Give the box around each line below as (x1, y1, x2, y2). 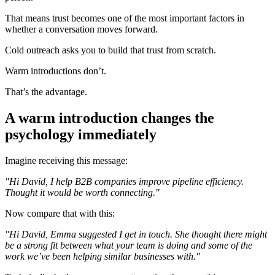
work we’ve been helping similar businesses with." (5, 251, 200, 262)
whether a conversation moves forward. (5, 24, 158, 35)
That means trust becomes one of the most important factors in (5, 13, 244, 24)
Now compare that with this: (5, 208, 115, 219)
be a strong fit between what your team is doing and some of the (5, 240, 252, 251)
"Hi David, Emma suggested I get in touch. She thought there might (5, 229, 267, 240)
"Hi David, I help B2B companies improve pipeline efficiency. (5, 176, 244, 187)
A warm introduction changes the (5, 110, 214, 126)
